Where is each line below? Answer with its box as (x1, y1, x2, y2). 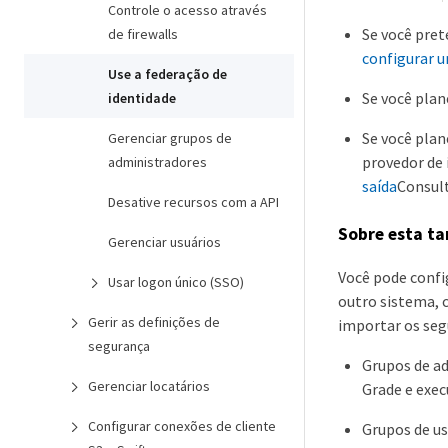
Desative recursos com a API (108, 193, 279, 211)
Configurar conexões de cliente (88, 417, 276, 435)
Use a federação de (108, 65, 227, 83)
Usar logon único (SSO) (108, 273, 244, 291)
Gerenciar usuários (108, 233, 221, 251)
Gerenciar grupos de (108, 129, 232, 147)
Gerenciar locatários (88, 377, 210, 395)
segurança (88, 337, 150, 355)
